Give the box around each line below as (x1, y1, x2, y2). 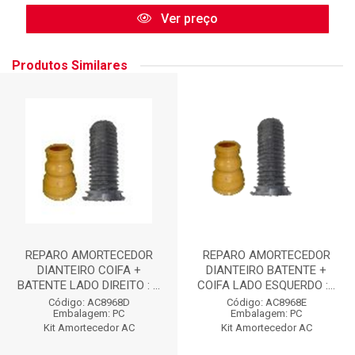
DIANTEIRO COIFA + (36, 263, 141, 278)
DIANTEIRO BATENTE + (206, 263, 326, 278)
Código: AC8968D (48, 296, 130, 309)
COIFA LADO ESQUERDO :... (197, 278, 335, 293)
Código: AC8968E (226, 296, 307, 309)
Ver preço (158, 11, 218, 27)
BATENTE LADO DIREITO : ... (17, 278, 160, 293)
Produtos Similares (12, 58, 128, 74)
